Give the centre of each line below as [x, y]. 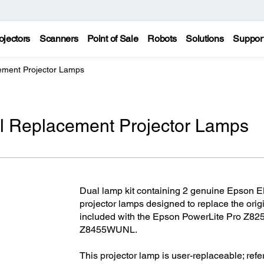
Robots [162, 39]
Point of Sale [113, 39]
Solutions [205, 39]
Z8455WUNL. [108, 230]
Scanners [59, 39]
